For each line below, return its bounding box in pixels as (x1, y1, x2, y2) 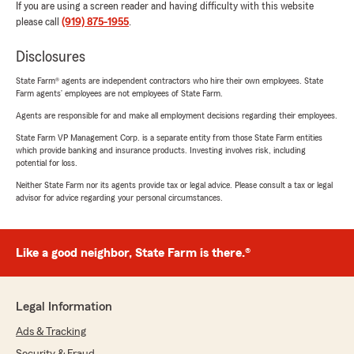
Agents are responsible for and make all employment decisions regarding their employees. (16, 111, 337, 120)
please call (16, 17, 62, 28)
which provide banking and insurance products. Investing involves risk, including (16, 145, 306, 155)
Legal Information (16, 300, 112, 313)
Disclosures (16, 49, 85, 65)
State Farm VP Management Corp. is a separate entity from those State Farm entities (16, 133, 322, 142)
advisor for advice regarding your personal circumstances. (16, 193, 223, 202)
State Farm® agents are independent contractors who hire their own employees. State (16, 76, 323, 85)
